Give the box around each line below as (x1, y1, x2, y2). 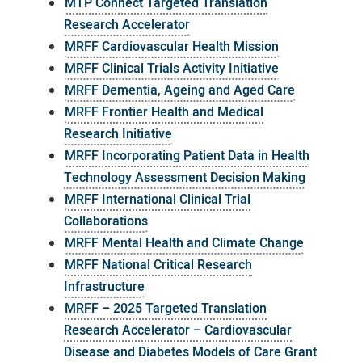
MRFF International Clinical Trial (64, 190, 250, 209)
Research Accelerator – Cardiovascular (63, 321, 292, 340)
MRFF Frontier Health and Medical (64, 103, 263, 122)
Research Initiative (63, 124, 172, 144)
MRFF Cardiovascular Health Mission (64, 37, 279, 57)
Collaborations (63, 212, 148, 231)
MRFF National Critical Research (64, 255, 252, 275)
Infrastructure (63, 277, 145, 297)
